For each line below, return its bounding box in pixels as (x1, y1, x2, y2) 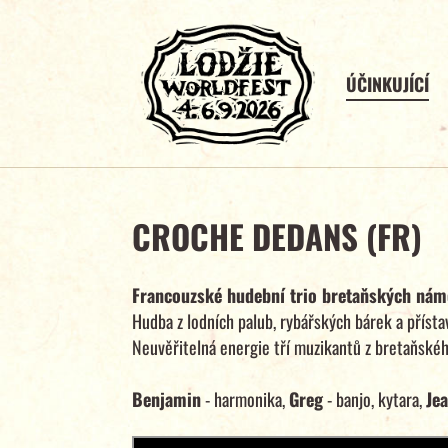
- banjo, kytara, (323, 385, 426, 412)
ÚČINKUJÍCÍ (346, 70, 430, 97)
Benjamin (132, 385, 201, 412)
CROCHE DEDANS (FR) (132, 211, 422, 261)
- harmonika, (201, 385, 289, 412)
